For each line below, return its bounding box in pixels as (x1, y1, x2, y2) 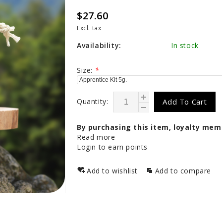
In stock (171, 41, 199, 51)
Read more (77, 132, 115, 142)
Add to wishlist (87, 166, 140, 176)
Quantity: (77, 97, 109, 107)
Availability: (77, 41, 121, 51)
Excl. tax (77, 24, 102, 33)
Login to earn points (77, 142, 148, 152)
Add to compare (155, 166, 212, 176)
